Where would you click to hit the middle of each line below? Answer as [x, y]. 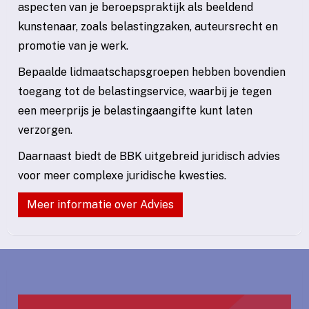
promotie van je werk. [73, 46]
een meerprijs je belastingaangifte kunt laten [135, 110]
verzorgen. [45, 130]
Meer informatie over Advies [100, 204]
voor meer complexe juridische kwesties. [122, 175]
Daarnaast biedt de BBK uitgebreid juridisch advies [149, 156]
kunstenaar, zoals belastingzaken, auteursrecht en [148, 26]
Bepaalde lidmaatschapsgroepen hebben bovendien [152, 72]
